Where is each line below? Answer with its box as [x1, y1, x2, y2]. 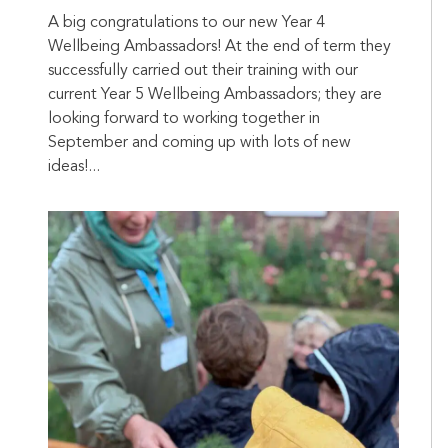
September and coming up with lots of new [48, 135, 351, 152]
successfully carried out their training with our [48, 63, 358, 80]
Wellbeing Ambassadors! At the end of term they [48, 39, 391, 56]
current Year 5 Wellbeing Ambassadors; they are [48, 87, 382, 104]
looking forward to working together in [48, 111, 320, 128]
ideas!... [48, 159, 100, 176]
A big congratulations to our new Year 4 [48, 15, 325, 32]
